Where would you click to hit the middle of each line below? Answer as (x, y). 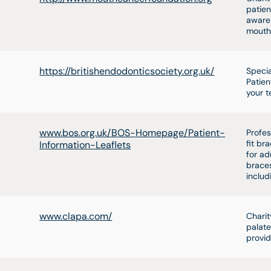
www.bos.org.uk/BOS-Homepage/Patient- (132, 133)
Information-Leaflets (85, 145)
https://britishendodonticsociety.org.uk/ (127, 71)
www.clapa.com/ (76, 216)
